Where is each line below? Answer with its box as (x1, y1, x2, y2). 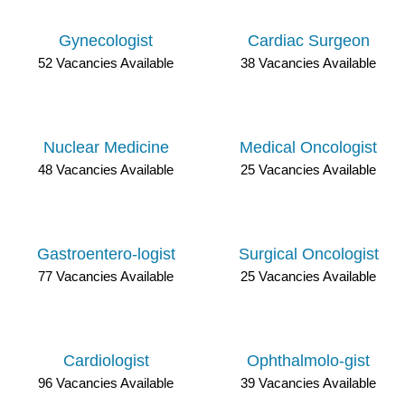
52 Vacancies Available (38, 55, 174, 71)
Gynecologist (59, 32, 153, 50)
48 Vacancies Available (38, 162, 174, 177)
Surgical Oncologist (238, 245, 379, 263)
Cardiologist (62, 352, 149, 370)
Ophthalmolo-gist (247, 352, 370, 370)
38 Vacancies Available (240, 55, 376, 71)
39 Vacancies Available (240, 375, 376, 391)
